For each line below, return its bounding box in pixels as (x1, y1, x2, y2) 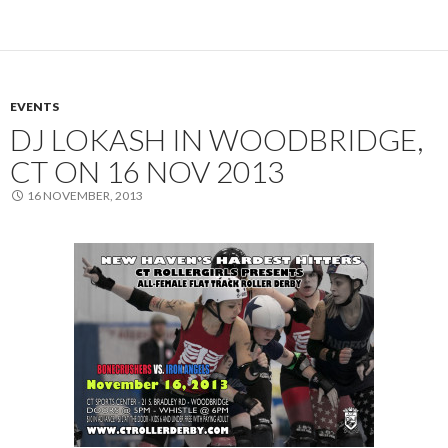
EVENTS (10, 98, 59, 114)
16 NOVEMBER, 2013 (27, 187, 143, 203)
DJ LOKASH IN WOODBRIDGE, (10, 120, 423, 157)
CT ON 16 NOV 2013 (10, 152, 284, 189)
